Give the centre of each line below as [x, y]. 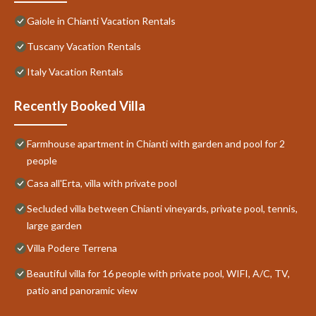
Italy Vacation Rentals [75, 71]
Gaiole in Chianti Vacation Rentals [101, 20]
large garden [54, 225]
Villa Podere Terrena [72, 248]
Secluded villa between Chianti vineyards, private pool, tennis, [162, 208]
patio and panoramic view [82, 290]
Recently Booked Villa [80, 105]
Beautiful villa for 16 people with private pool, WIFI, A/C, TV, [158, 273]
